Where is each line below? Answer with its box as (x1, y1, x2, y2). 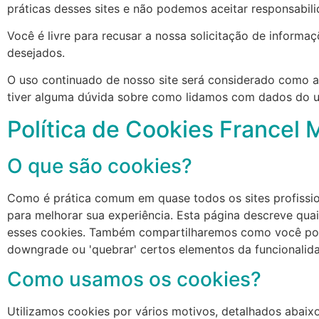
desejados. (7, 45, 65, 60)
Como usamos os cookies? (7, 267, 261, 292)
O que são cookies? (7, 153, 192, 178)
